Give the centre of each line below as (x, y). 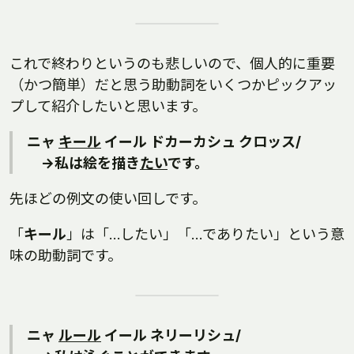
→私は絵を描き (83, 163)
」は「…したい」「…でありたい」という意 (205, 234)
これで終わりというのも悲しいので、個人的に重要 (172, 64)
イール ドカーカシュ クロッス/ (201, 142)
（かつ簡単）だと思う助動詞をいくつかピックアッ (173, 85)
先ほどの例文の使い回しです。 (108, 199)
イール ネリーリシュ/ (171, 335)
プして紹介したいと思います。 (108, 106)
